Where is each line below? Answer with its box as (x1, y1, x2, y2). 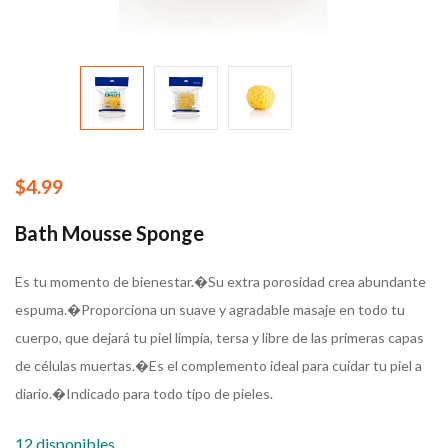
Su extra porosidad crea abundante (208, 273, 426, 290)
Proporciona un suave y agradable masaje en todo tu (81, 301, 405, 318)
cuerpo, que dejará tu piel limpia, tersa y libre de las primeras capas (15, 329, 424, 346)
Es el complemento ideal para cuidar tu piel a (149, 357, 422, 374)
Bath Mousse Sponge (15, 221, 204, 245)
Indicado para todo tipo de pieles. (66, 385, 273, 402)
